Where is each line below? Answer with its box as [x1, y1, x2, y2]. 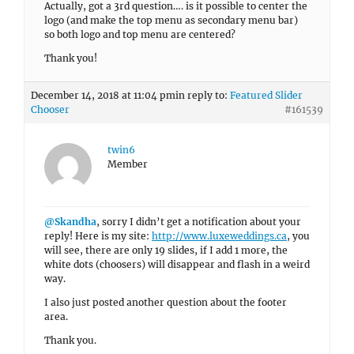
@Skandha [44, 216, 96, 228]
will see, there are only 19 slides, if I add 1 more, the [44, 244, 288, 256]
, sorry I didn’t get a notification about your [96, 216, 301, 228]
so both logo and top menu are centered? [44, 28, 235, 40]
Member [107, 158, 148, 170]
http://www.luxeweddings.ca [152, 230, 287, 242]
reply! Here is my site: [44, 230, 152, 242]
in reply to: [175, 89, 230, 101]
